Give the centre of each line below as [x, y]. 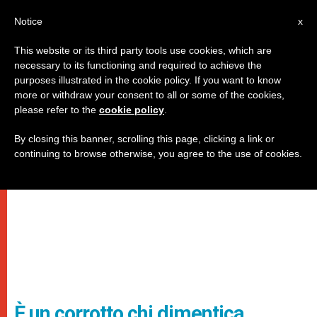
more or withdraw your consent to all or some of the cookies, [149, 95]
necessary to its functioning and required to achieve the [138, 65]
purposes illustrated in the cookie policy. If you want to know [148, 80]
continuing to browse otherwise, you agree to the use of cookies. [158, 154]
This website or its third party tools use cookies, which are [143, 50]
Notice [28, 21]
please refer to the [57, 110]
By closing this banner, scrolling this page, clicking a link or [144, 139]
